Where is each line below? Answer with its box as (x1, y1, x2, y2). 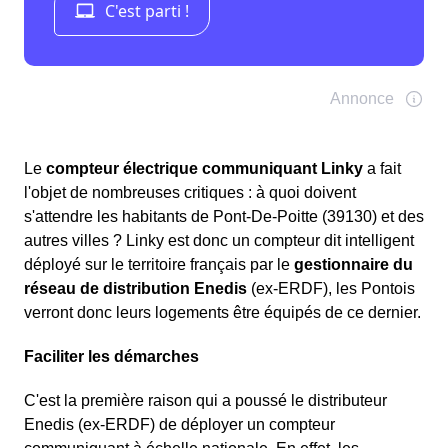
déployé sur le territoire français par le (24, 256, 294, 274)
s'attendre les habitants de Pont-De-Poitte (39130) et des (24, 208, 424, 226)
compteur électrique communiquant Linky (46, 160, 363, 178)
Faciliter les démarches (24, 348, 199, 366)
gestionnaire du (294, 256, 413, 274)
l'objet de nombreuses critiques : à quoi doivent (24, 184, 356, 202)
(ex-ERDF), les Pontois (247, 280, 415, 298)
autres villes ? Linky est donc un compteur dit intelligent (24, 232, 414, 250)
